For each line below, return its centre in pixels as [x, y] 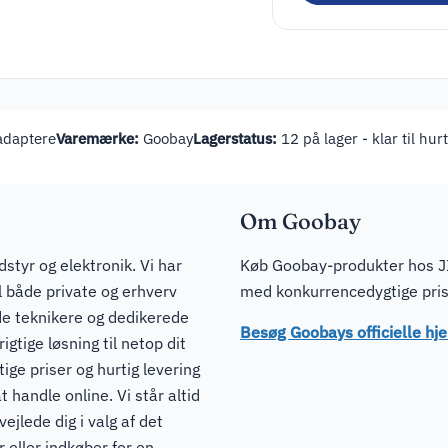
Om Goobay [300, 221]
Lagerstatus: [235, 137]
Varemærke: [97, 137]
